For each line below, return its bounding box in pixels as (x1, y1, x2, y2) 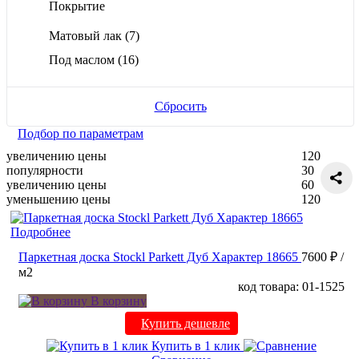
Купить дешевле (141, 317, 230, 331)
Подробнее (10, 225, 71, 240)
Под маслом (49, 53, 118, 67)
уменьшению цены (6, 192, 111, 207)
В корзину (87, 294, 147, 309)
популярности (6, 163, 83, 178)
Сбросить (154, 99, 207, 114)
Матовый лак (49, 29, 125, 43)
